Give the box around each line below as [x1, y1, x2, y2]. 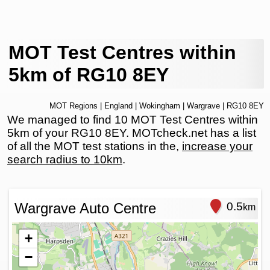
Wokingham [139, 101, 180, 110]
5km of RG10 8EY [8, 63, 169, 86]
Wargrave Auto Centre [14, 199, 156, 216]
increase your [182, 139, 253, 152]
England [104, 101, 133, 110]
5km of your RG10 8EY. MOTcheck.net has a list [7, 126, 256, 139]
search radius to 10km [7, 152, 122, 166]
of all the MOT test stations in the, [7, 139, 182, 152]
